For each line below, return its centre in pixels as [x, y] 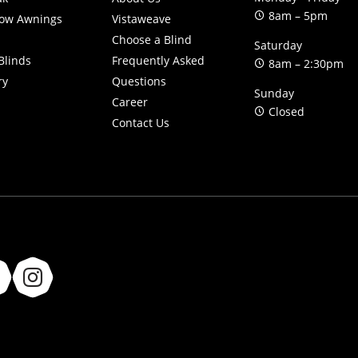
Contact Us [141, 123]
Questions [139, 82]
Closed [284, 112]
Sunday [274, 93]
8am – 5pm [296, 16]
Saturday [278, 46]
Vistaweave [142, 19]
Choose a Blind [152, 40]
